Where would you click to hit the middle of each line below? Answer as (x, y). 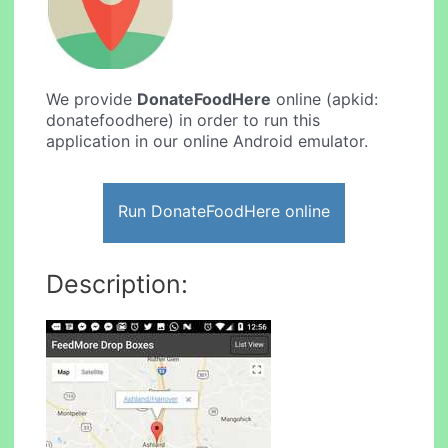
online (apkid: (325, 99)
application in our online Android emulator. (207, 141)
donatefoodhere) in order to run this (183, 120)
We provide (92, 99)
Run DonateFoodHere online (224, 210)
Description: (117, 283)
